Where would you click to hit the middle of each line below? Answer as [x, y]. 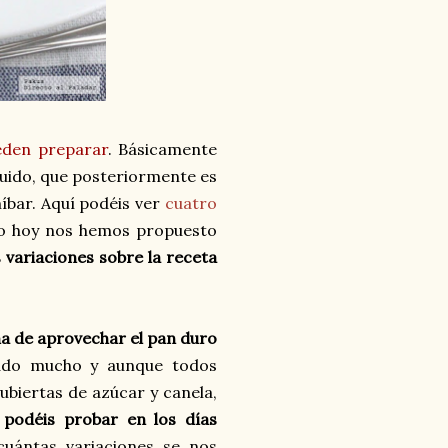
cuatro [191, 203]
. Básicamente [162, 149]
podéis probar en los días [111, 419]
